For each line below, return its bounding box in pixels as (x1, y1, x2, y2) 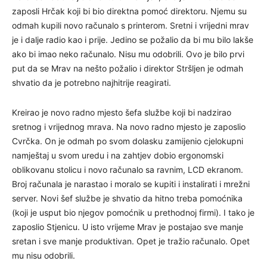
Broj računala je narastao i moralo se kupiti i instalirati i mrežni (12, 178, 250, 189)
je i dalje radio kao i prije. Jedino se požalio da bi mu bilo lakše (12, 34, 253, 45)
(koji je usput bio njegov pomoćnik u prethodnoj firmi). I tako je (12, 207, 254, 218)
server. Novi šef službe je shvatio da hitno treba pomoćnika (12, 193, 243, 203)
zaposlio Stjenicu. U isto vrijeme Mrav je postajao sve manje (12, 221, 243, 232)
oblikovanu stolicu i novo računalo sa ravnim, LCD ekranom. (12, 164, 243, 175)
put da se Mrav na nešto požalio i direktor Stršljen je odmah (12, 63, 243, 73)
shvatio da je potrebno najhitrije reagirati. (12, 77, 171, 88)
